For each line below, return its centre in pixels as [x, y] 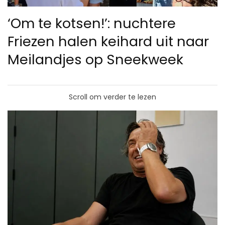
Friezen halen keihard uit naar [108, 42]
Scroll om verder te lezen [113, 97]
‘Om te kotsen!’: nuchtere [92, 24]
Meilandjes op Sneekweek [95, 60]
